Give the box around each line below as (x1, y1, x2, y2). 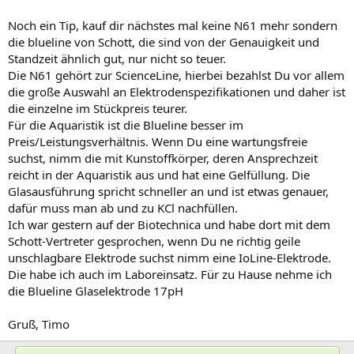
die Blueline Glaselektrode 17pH (8, 283, 183, 299)
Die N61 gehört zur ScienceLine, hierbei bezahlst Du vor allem (8, 67, 345, 83)
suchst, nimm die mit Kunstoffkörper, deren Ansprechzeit (8, 150, 318, 166)
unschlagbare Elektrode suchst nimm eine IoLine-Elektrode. (8, 250, 331, 265)
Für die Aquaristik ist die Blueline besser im (8, 117, 243, 133)
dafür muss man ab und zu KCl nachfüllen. (8, 200, 238, 216)
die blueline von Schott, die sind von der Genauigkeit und (8, 34, 319, 50)
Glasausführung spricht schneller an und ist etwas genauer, (8, 183, 329, 199)
